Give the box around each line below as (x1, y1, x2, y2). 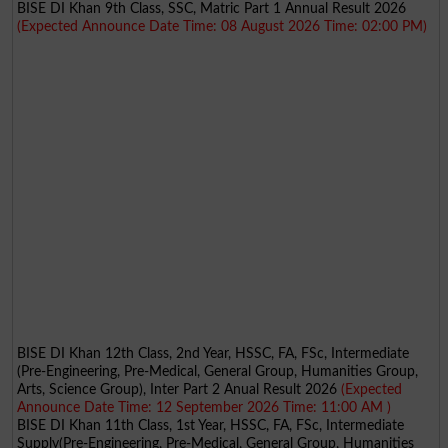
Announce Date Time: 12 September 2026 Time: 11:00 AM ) (16, 399, 391, 415)
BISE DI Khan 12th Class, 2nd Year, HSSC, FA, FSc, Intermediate (16, 345, 409, 361)
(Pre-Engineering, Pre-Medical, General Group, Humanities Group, (16, 363, 418, 379)
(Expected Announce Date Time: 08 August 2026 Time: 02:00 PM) (16, 18, 427, 34)
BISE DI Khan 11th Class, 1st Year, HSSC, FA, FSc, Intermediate (16, 417, 404, 433)
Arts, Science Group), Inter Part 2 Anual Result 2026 (16, 381, 341, 397)
